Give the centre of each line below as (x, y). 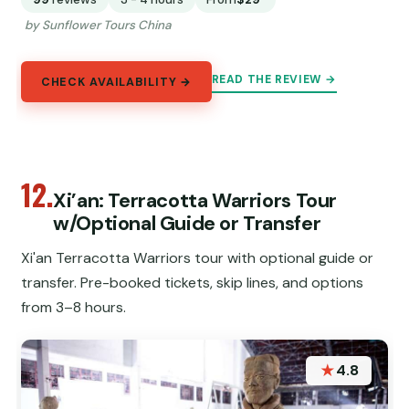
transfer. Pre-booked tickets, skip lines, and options (193, 282)
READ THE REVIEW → (274, 80)
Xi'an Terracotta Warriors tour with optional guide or (198, 257)
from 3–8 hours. (74, 307)
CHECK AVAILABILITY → (116, 82)
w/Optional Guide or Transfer (187, 223)
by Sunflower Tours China (97, 26)
